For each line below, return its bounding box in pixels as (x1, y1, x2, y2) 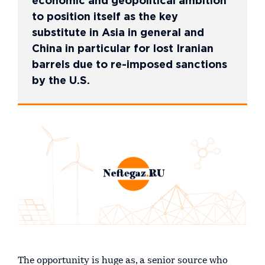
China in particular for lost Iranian (32, 44, 214, 54)
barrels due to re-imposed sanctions (32, 60, 227, 70)
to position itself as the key (32, 12, 178, 22)
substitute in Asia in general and (32, 28, 204, 38)
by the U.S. (32, 76, 90, 86)
